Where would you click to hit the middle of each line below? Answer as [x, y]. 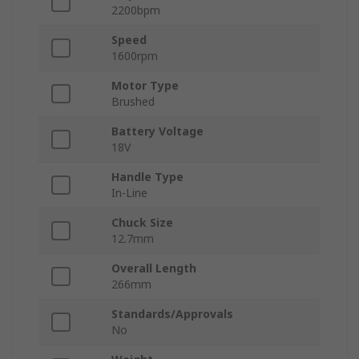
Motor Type [145, 86]
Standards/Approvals [172, 314]
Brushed [133, 102]
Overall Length [154, 268]
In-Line [129, 193]
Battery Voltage [157, 131]
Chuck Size [142, 223]
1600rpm [135, 56]
